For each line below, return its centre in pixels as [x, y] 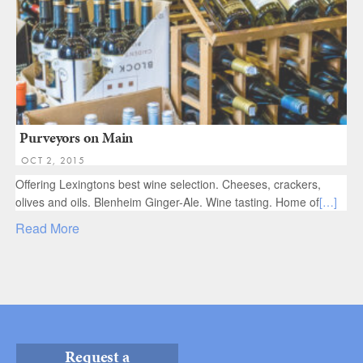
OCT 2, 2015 [53, 160]
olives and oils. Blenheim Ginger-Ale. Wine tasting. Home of [167, 201]
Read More [47, 228]
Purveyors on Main [77, 137]
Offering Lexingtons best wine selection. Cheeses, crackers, [168, 184]
